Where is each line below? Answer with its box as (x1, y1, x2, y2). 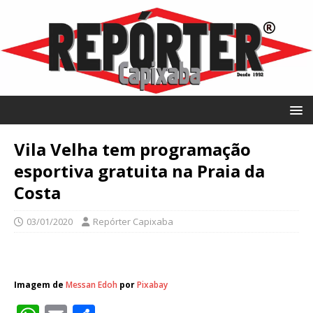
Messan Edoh (66, 278, 117, 291)
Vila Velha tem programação (14, 137, 251, 161)
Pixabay (137, 278, 168, 291)
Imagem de (14, 278, 66, 291)
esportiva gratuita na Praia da (14, 159, 265, 182)
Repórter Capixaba (93, 214, 173, 228)
